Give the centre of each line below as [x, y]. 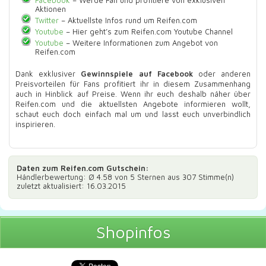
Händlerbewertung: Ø [57, 177]
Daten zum [39, 168]
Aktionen [50, 9]
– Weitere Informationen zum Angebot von [140, 42]
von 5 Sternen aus [147, 177]
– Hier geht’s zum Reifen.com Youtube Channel [148, 31]
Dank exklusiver [48, 73]
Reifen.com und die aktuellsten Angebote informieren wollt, [133, 104]
